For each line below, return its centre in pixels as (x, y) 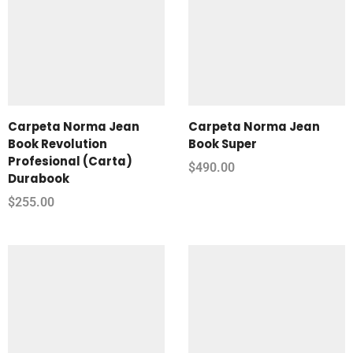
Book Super (223, 143)
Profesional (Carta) (70, 161)
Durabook (39, 178)
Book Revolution (58, 143)
